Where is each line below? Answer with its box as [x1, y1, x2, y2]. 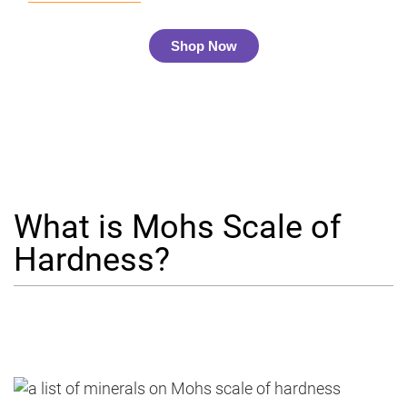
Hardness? [14, 241, 170, 279]
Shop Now [170, 38, 237, 54]
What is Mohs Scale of [14, 208, 342, 246]
